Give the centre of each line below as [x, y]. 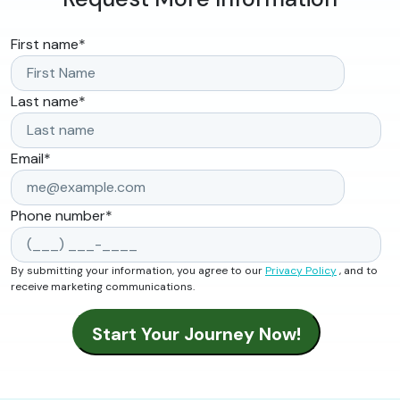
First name [45, 44]
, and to [357, 271]
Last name [45, 101]
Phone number [58, 216]
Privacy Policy [301, 271]
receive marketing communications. [103, 287]
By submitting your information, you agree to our [138, 271]
